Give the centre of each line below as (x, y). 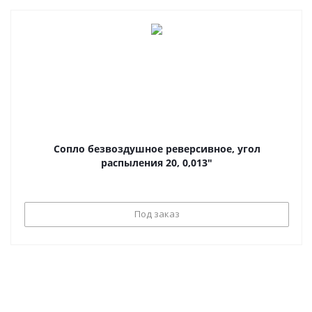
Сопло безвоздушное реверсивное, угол (157, 149)
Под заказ (157, 214)
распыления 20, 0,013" (157, 163)
